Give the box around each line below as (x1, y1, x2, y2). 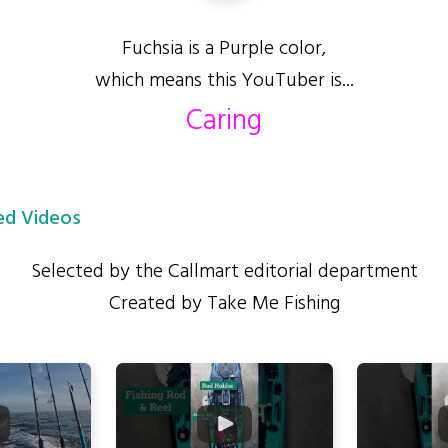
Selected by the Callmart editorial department (30, 256, 418, 288)
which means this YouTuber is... (94, 65, 354, 97)
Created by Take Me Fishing (108, 288, 340, 320)
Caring (186, 99, 262, 145)
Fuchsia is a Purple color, (122, 33, 326, 65)
